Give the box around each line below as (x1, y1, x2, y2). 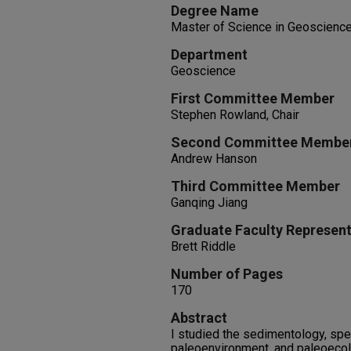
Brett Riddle (171, 239, 236, 254)
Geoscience (171, 63, 236, 78)
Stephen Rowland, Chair (171, 107, 299, 122)
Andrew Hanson (171, 151, 257, 166)
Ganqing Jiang (171, 195, 248, 210)
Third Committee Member (171, 178, 340, 194)
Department (171, 46, 248, 63)
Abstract (171, 309, 227, 326)
